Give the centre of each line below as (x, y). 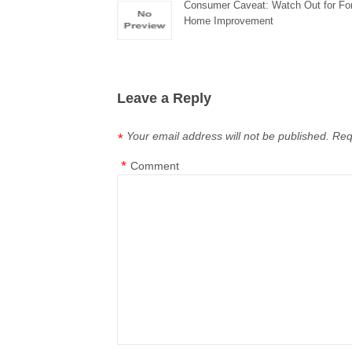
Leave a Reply (165, 98)
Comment (155, 166)
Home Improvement (229, 21)
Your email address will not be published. (228, 136)
